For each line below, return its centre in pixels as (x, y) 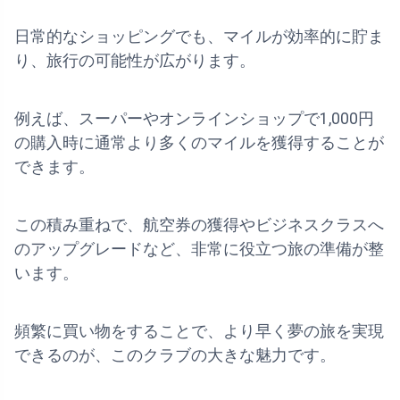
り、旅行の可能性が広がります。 (135, 61)
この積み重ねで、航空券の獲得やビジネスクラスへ (199, 225)
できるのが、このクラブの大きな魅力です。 (175, 356)
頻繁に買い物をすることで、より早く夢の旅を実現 (199, 332)
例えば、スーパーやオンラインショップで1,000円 (194, 119)
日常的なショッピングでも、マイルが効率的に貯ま (199, 37)
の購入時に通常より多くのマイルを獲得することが (199, 143)
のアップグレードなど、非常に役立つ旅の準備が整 (199, 250)
